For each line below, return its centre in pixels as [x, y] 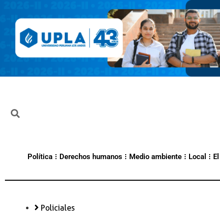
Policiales [58, 208]
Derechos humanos [91, 157]
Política [40, 157]
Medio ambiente [155, 157]
